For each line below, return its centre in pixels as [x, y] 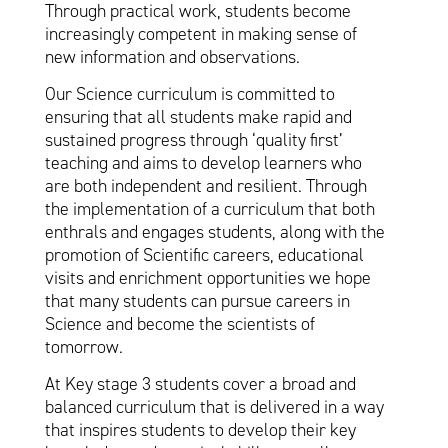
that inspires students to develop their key [200, 430]
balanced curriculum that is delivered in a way [214, 407]
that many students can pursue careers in [197, 300]
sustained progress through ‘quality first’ [193, 139]
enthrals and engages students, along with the [214, 231]
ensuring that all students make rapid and [198, 116]
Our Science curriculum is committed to [189, 93]
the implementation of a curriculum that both [209, 208]
